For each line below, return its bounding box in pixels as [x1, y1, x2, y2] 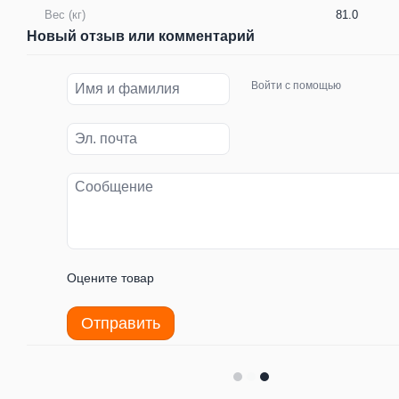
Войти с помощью [251, 79, 342, 93]
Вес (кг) [45, 7, 85, 21]
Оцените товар [67, 270, 154, 285]
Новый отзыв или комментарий [27, 28, 255, 44]
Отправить [81, 313, 160, 332]
